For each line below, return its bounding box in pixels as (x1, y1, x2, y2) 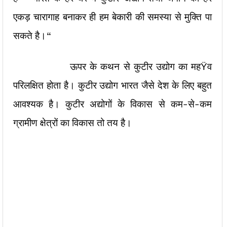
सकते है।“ (13, 28, 52, 43)
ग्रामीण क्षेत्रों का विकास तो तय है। (13, 115, 134, 130)
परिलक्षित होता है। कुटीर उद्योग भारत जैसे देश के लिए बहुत (13, 78, 212, 93)
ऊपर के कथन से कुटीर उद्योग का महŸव (13, 59, 212, 74)
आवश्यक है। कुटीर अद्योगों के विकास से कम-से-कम (13, 96, 212, 111)
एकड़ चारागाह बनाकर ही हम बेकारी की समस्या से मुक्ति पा (13, 9, 212, 24)
